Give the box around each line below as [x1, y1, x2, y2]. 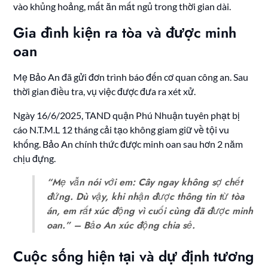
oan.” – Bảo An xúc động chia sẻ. [47, 218, 196, 233]
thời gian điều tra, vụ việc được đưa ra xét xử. [13, 86, 196, 98]
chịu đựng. [13, 153, 56, 165]
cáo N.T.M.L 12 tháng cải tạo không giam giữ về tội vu [13, 124, 230, 136]
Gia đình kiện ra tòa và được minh [13, 22, 237, 44]
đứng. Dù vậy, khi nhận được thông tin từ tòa [47, 190, 245, 204]
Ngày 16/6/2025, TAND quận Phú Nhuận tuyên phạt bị [13, 109, 240, 121]
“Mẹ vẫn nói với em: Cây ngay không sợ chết [47, 175, 243, 190]
